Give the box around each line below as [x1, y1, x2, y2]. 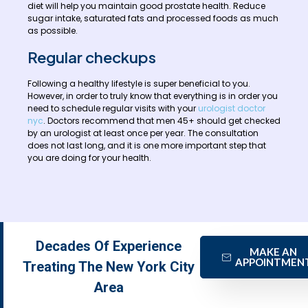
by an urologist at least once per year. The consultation [27, 126, 258, 139]
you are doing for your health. [27, 151, 151, 164]
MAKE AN [250, 245, 298, 258]
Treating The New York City [22, 258, 195, 276]
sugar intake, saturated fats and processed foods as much [27, 12, 278, 25]
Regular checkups [27, 47, 156, 67]
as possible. [27, 25, 78, 37]
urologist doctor [198, 102, 265, 114]
